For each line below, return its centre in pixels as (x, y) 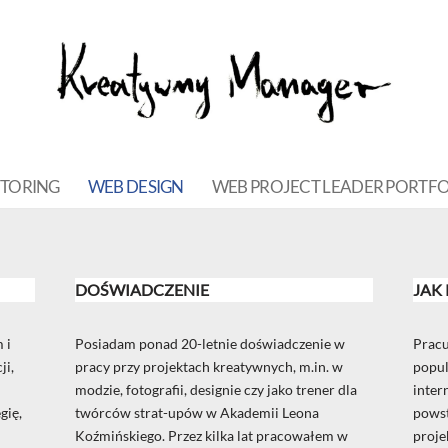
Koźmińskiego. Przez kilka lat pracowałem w (211, 436)
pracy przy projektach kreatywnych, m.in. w (208, 367)
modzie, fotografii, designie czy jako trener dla (215, 390)
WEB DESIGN (135, 187)
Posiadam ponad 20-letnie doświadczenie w (209, 344)
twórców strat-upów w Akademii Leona (196, 413)
